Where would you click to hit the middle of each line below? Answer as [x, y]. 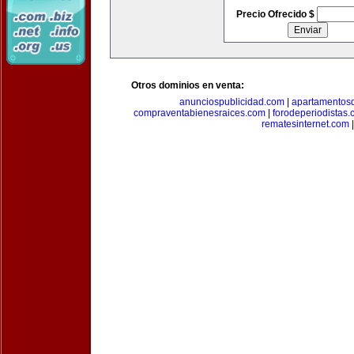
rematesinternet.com [305, 124]
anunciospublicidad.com [232, 102]
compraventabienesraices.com [200, 113]
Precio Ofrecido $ [276, 14]
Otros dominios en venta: [188, 85]
